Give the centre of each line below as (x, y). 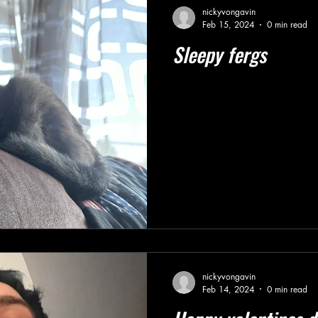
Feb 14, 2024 (228, 289)
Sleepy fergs (219, 54)
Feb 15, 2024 (228, 24)
